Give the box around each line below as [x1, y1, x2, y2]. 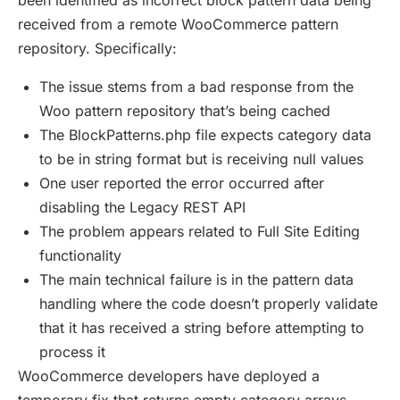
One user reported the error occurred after [39, 174, 324, 193]
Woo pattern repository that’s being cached [39, 102, 330, 121]
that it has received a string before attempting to [39, 319, 364, 337]
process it [39, 343, 105, 362]
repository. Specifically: [18, 39, 177, 58]
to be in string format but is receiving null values [39, 150, 363, 169]
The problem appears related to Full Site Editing [39, 222, 360, 241]
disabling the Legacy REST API [39, 198, 246, 217]
